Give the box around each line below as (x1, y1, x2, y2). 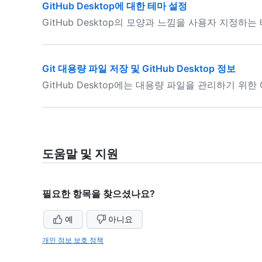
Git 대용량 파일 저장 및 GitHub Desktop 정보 (42, 63, 236, 74)
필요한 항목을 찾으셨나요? (42, 188, 155, 199)
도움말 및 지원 (42, 147, 118, 161)
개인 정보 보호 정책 (42, 236, 104, 244)
